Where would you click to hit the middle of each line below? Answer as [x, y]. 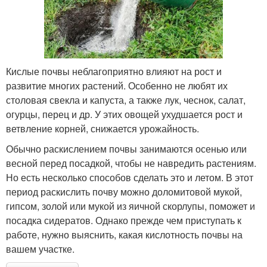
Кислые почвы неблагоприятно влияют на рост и [114, 72]
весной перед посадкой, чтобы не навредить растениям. [131, 163]
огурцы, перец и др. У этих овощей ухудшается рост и [124, 114]
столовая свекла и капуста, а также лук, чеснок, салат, [126, 100]
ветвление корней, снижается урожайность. [103, 129]
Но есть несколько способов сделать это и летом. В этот [130, 178]
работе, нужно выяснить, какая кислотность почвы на [124, 235]
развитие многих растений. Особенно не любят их [117, 86]
